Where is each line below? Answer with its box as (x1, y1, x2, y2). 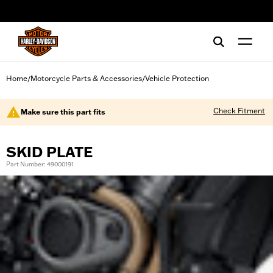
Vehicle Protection (145, 74, 209, 83)
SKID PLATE (6, 143, 93, 161)
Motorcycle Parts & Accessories (30, 74, 142, 83)
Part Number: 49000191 (6, 160, 74, 168)
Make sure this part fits (21, 107, 105, 116)
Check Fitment (213, 106, 265, 115)
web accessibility (21, 10, 80, 20)
